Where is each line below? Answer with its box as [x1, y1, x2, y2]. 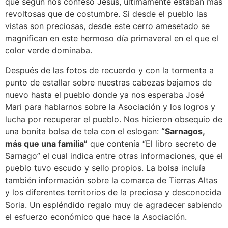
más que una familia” [5, 138, 88, 149]
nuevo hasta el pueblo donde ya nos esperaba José [5, 89, 204, 100]
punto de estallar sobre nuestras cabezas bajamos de [5, 77, 212, 88]
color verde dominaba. [5, 45, 92, 56]
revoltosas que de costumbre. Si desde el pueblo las [5, 9, 207, 19]
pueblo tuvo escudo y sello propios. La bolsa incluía [5, 162, 206, 173]
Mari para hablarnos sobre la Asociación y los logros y [5, 101, 215, 112]
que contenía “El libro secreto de [88, 138, 216, 149]
